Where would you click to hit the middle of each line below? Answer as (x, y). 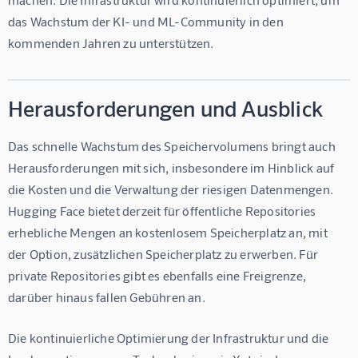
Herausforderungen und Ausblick (165, 107)
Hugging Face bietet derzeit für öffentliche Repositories (163, 210)
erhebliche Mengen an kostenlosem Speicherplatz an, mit (169, 232)
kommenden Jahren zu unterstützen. (111, 42)
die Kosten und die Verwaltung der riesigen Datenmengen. (172, 189)
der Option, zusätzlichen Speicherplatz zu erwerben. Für (165, 253)
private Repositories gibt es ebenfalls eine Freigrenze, (159, 275)
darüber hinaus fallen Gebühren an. (107, 296)
